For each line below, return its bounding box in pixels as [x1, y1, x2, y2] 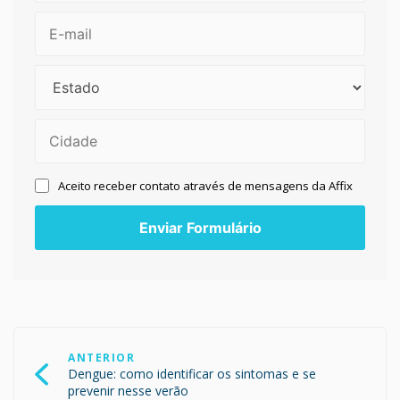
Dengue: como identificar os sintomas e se [68, 364, 316, 382]
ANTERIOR [68, 349, 135, 365]
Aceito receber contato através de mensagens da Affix [58, 177, 353, 194]
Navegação [12, 322, 87, 343]
